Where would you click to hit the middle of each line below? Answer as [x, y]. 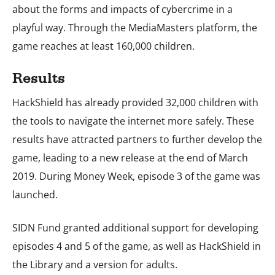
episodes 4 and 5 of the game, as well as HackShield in [137, 246]
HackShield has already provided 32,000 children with [135, 102]
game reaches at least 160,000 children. [103, 46]
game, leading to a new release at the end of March [130, 157]
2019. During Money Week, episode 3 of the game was [136, 176]
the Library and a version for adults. [95, 264]
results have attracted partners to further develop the [137, 139]
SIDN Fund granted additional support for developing [135, 227]
